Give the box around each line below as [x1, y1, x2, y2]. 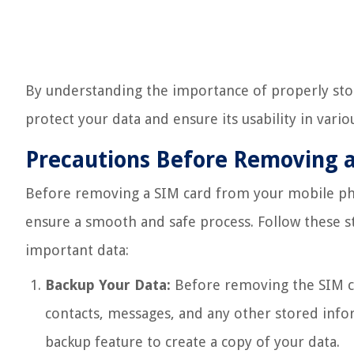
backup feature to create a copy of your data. [45, 333, 340, 350]
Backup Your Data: [45, 277, 171, 293]
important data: [25, 242, 129, 258]
